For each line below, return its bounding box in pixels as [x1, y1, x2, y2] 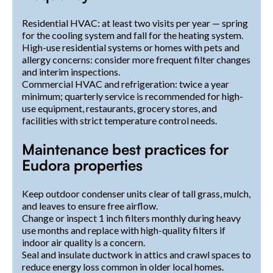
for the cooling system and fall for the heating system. [22, 29, 243, 41]
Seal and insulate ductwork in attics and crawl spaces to [22, 248, 251, 260]
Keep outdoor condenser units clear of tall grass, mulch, [22, 187, 250, 199]
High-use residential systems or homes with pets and [22, 41, 239, 53]
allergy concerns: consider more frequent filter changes [22, 53, 250, 65]
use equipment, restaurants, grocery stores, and [22, 102, 217, 114]
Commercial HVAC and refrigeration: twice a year [22, 77, 229, 90]
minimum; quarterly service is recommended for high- [22, 90, 243, 102]
